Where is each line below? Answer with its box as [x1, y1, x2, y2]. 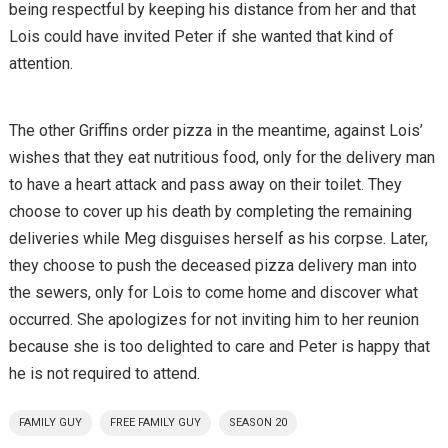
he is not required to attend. [8, 363, 200, 383]
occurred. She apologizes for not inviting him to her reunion [8, 309, 419, 329]
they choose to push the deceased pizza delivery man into [8, 255, 417, 275]
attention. [8, 53, 73, 73]
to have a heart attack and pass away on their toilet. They [8, 174, 402, 194]
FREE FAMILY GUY [109, 415, 201, 429]
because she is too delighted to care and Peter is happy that [8, 336, 430, 356]
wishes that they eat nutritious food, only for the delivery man [8, 147, 435, 167]
